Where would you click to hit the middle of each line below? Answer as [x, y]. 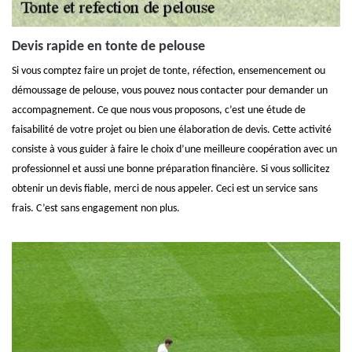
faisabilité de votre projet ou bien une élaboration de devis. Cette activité [172, 130]
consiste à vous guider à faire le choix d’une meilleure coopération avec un [174, 150]
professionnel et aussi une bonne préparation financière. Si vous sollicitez [171, 169]
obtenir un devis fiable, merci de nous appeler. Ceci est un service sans [165, 189]
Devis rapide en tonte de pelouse [108, 47]
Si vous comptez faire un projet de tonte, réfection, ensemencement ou [169, 71]
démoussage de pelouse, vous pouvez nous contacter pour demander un [170, 91]
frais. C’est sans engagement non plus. [96, 209]
